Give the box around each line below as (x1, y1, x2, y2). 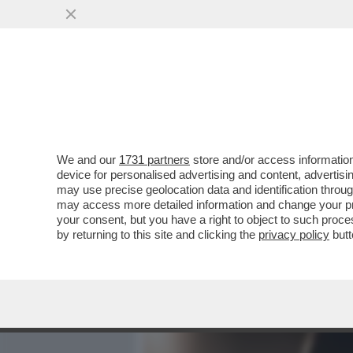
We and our (57, 153, 119, 166)
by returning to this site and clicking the (57, 228, 258, 241)
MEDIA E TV (202, 91, 268, 110)
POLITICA (288, 91, 344, 110)
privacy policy (258, 228, 329, 241)
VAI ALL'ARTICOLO (167, 206, 279, 220)
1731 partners (119, 153, 190, 166)
